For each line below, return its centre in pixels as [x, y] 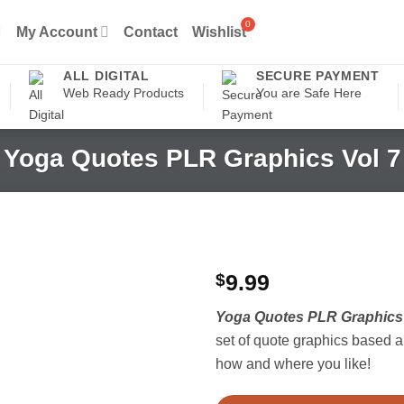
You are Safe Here [309, 92]
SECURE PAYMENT [318, 75]
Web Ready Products [124, 92]
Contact [151, 31]
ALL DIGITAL [106, 75]
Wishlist [220, 31]
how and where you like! [293, 364]
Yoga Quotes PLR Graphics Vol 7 [202, 158]
